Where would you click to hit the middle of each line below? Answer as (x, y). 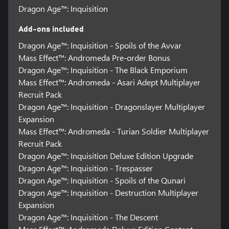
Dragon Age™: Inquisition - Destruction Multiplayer (108, 193)
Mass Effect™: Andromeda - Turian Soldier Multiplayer (113, 131)
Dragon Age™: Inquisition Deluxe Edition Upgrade (106, 156)
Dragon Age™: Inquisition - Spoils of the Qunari (102, 180)
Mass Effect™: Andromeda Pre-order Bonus (94, 58)
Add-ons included (51, 29)
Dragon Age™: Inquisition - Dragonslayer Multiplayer (111, 107)
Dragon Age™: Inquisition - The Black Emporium (103, 70)
